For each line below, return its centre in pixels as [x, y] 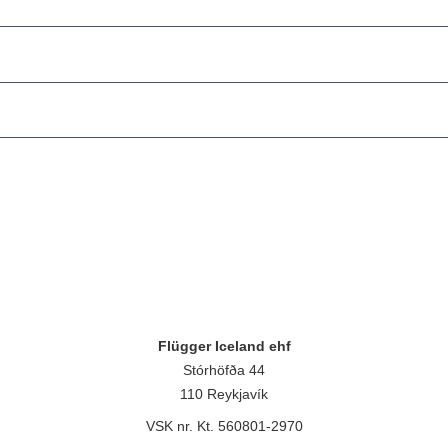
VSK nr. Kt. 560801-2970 [224, 425]
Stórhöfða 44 [224, 369]
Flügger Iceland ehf [224, 345]
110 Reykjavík [224, 393]
